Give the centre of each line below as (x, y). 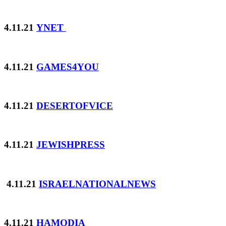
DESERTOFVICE (75, 105)
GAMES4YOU (68, 67)
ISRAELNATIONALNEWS (97, 184)
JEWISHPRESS (71, 145)
